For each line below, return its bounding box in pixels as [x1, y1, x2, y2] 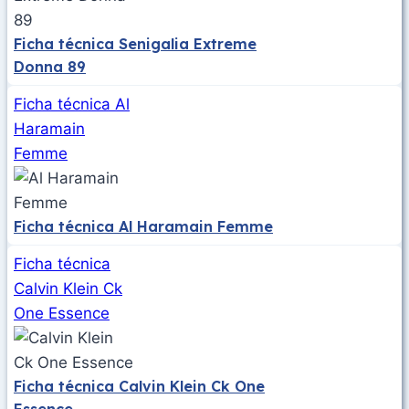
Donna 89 [14, 58, 86, 77]
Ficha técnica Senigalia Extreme [14, 35, 257, 54]
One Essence [14, 304, 110, 323]
